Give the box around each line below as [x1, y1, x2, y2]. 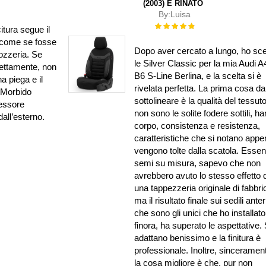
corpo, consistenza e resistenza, [134, 121, 261, 131]
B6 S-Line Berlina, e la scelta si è [134, 71, 262, 81]
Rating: [154, 21, 178, 30]
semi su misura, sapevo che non [134, 158, 261, 169]
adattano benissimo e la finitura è [134, 233, 261, 243]
